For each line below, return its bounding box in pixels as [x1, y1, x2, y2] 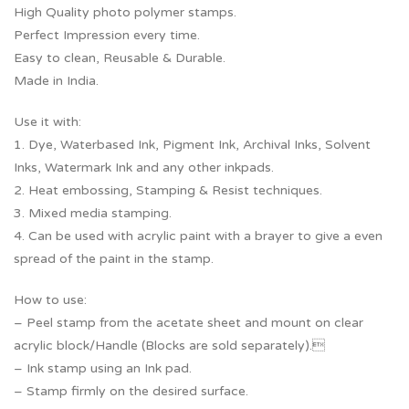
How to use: [14, 292, 87, 308]
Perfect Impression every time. [14, 27, 200, 43]
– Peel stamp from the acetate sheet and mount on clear [14, 315, 363, 330]
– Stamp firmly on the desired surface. [14, 383, 248, 399]
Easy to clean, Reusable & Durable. [14, 50, 225, 66]
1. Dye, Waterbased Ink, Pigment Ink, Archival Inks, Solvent [14, 137, 371, 152]
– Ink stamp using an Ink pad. [14, 361, 192, 376]
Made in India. [14, 73, 99, 89]
